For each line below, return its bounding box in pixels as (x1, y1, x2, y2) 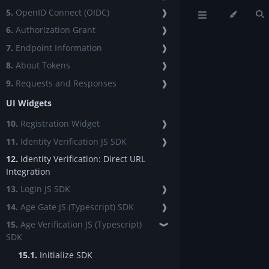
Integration (6, 166, 50, 178)
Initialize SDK (37, 249, 92, 261)
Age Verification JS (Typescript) (18, 219, 142, 231)
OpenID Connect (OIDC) (13, 6, 109, 18)
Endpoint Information (13, 41, 102, 53)
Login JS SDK (18, 183, 70, 195)
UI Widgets (6, 97, 52, 109)
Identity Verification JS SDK (18, 135, 127, 147)
